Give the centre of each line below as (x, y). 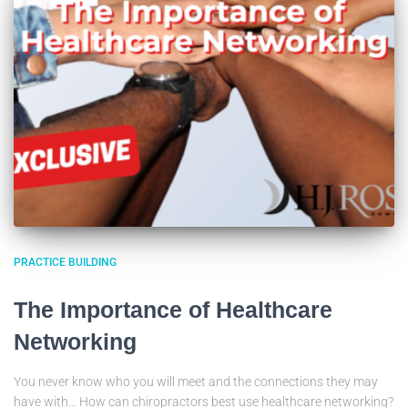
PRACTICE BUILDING (65, 263)
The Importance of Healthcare (173, 310)
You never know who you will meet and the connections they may (196, 382)
